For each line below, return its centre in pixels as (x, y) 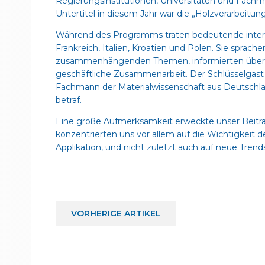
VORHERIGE (98, 214)
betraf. (69, 100)
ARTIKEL (143, 214)
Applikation (79, 147)
